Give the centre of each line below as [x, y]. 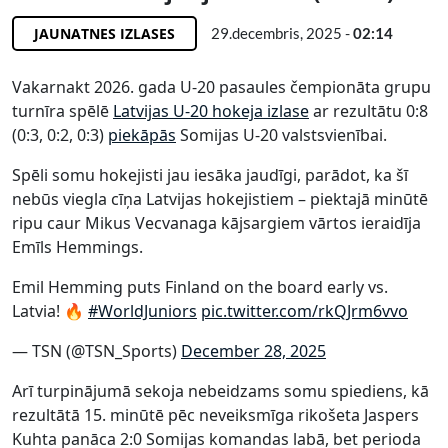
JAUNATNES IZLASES [104, 33]
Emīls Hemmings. [77, 247]
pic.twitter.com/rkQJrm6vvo [304, 311]
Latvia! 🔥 [50, 311]
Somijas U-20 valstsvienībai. [281, 135]
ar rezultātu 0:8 [368, 111]
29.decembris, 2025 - [282, 33]
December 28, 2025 [253, 351]
